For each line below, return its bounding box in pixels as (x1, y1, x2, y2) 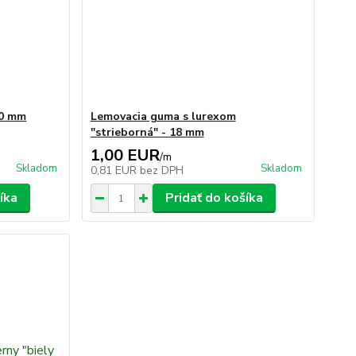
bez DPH (139, 163, 184, 178)
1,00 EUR (90, 145, 160, 166)
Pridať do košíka (164, 189, 263, 207)
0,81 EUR (90, 163, 140, 178)
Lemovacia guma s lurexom (90, 109, 236, 124)
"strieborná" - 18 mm (90, 125, 204, 140)
